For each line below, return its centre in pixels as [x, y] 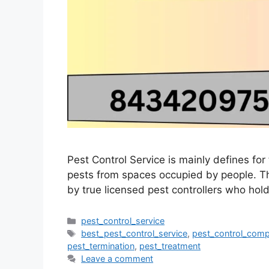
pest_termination [101, 246]
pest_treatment [170, 246]
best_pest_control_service [134, 234]
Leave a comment [117, 259]
